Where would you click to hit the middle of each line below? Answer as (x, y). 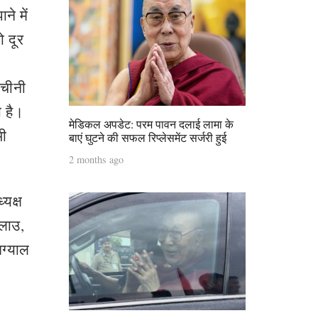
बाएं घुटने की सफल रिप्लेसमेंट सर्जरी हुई (148, 137)
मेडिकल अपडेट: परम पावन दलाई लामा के (151, 124)
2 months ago (96, 159)
